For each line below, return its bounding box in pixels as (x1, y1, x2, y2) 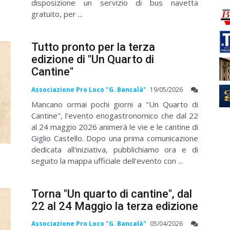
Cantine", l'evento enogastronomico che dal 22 (31, 110, 198, 121)
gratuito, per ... (31, 9, 83, 20)
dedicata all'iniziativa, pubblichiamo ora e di (31, 144, 198, 155)
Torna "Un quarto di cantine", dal (31, 187, 192, 200)
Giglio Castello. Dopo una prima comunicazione (31, 132, 198, 143)
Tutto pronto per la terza (31, 41, 155, 54)
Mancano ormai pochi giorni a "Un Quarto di (31, 99, 198, 109)
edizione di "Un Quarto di (31, 53, 154, 66)
